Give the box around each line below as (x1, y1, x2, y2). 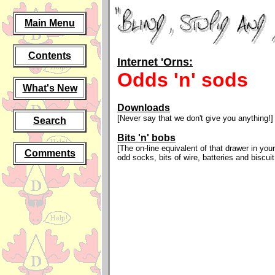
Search (33, 115, 66, 126)
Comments (24, 148, 76, 158)
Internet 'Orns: (117, 56, 193, 68)
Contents (28, 50, 71, 61)
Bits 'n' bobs (117, 133, 176, 143)
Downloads (117, 103, 170, 113)
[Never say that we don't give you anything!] (117, 114, 273, 123)
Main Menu (25, 18, 75, 28)
